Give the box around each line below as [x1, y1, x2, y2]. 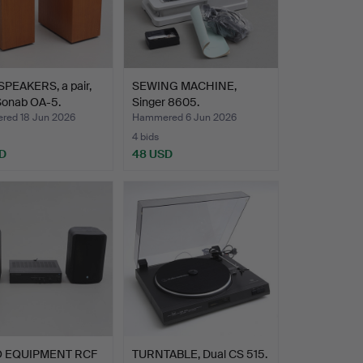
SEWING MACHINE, [131, 79, 237, 94]
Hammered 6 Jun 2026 [131, 111, 237, 125]
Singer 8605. [131, 95, 199, 110]
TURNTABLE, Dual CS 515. [131, 346, 267, 361]
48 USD [131, 147, 173, 162]
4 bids [131, 130, 159, 144]
